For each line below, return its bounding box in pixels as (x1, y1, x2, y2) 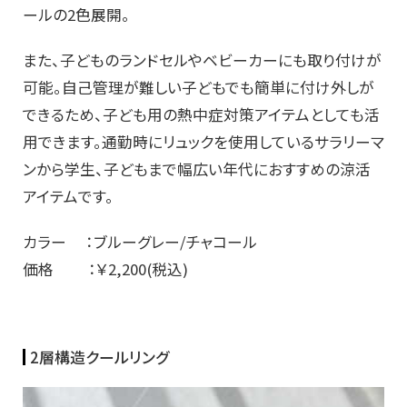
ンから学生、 (23, 157, 104, 180)
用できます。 (23, 130, 102, 153)
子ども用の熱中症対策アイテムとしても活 (103, 103, 380, 125)
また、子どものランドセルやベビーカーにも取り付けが (23, 48, 382, 71)
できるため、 (23, 103, 103, 125)
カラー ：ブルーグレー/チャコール (23, 230, 257, 253)
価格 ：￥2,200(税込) (23, 257, 188, 280)
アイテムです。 (23, 184, 114, 207)
